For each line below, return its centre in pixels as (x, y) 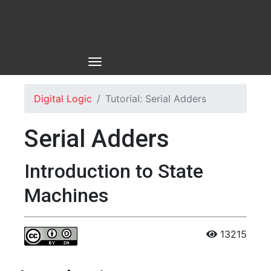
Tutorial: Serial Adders (156, 99)
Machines (66, 195)
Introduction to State (114, 171)
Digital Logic (63, 99)
